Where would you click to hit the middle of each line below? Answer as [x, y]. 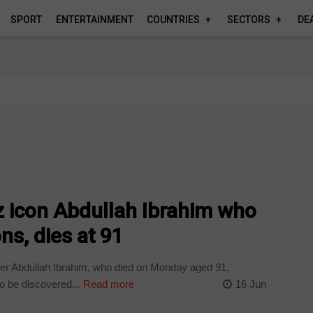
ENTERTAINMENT [94, 20]
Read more [108, 284]
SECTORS [249, 20]
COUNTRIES [174, 20]
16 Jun [250, 284]
